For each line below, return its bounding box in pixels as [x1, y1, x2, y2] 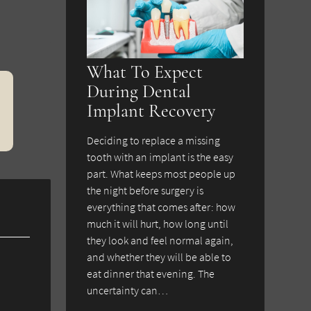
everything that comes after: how [87, 200, 236, 215]
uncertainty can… [87, 283, 169, 298]
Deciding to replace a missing [87, 133, 221, 148]
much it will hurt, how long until [87, 217, 229, 231]
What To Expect [87, 61, 203, 84]
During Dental [87, 81, 192, 103]
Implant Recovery [87, 100, 216, 123]
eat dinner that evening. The [87, 267, 215, 281]
